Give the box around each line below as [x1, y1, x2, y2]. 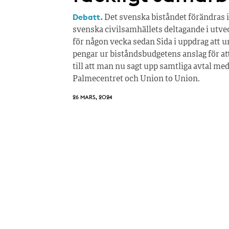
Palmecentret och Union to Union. [73, 75, 200, 83]
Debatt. [73, 11, 103, 22]
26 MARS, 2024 [73, 93, 112, 101]
